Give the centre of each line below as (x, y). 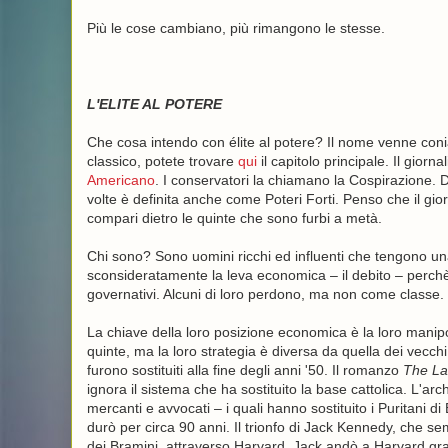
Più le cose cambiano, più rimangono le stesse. (235, 28)
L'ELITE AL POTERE (154, 104)
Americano (120, 180)
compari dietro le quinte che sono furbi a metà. (234, 218)
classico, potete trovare (162, 161)
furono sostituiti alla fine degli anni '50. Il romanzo (244, 370)
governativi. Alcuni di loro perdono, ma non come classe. (265, 294)
